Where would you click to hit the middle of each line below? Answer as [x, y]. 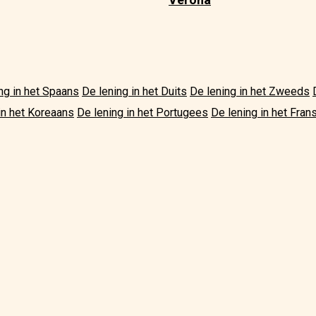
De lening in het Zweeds [250, 92]
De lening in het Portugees [142, 113]
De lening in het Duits [134, 92]
